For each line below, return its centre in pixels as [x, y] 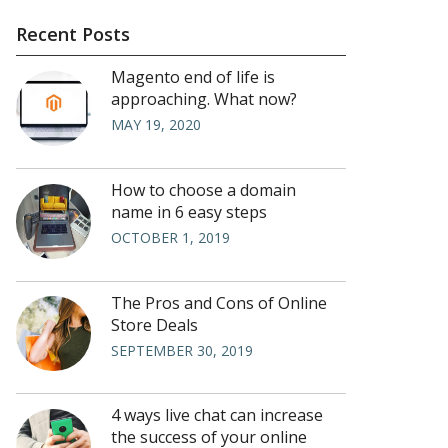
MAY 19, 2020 [156, 124]
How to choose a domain [203, 189]
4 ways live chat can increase [217, 415]
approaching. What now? [204, 99]
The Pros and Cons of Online [219, 302]
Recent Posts [73, 34]
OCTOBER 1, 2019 [170, 237]
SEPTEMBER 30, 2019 [182, 350]
